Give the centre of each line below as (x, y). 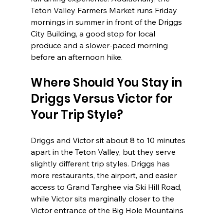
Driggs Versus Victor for (103, 99)
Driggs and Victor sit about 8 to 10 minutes (109, 140)
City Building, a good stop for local (94, 34)
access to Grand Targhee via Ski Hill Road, (107, 187)
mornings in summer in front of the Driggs (107, 22)
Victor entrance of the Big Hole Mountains (108, 210)
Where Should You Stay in (107, 83)
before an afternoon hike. (76, 57)
